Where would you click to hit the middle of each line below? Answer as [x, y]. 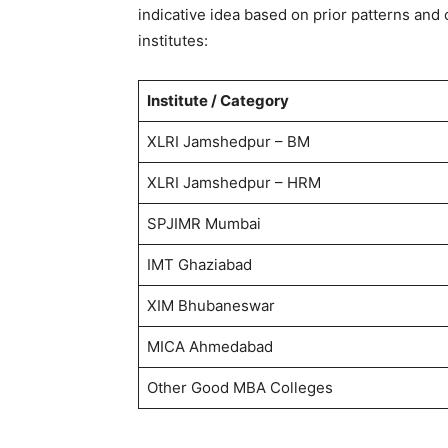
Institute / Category [217, 100]
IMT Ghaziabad [199, 264]
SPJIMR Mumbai [203, 223]
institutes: [175, 40]
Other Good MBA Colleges [239, 387]
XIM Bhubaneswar [210, 305]
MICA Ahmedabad [209, 346]
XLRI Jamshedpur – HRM [233, 182]
